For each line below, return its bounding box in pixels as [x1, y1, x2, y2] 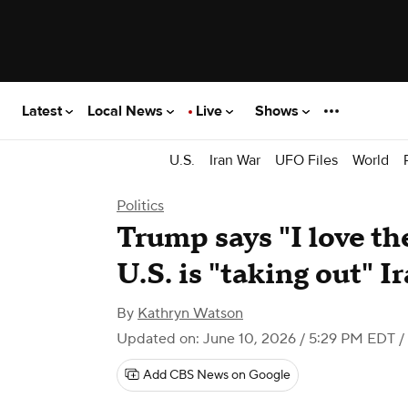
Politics [117, 197, 164, 215]
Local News [87, 101, 167, 120]
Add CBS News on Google [143, 367, 291, 383]
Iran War [209, 150, 260, 169]
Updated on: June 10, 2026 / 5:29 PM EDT [117, 330, 395, 348]
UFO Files [275, 150, 338, 169]
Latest [22, 101, 66, 120]
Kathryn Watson [138, 304, 243, 322]
